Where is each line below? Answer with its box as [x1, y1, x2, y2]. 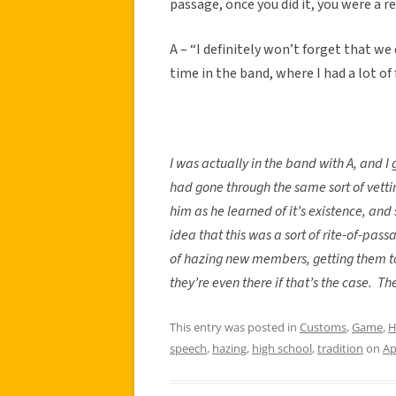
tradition [317, 339, 363, 356]
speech [170, 339, 207, 356]
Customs [300, 318, 346, 335]
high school [252, 339, 312, 356]
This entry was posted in [170, 318, 300, 335]
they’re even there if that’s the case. [170, 272, 372, 293]
